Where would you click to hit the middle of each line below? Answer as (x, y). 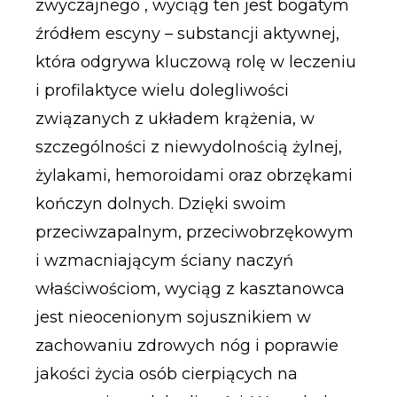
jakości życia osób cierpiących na (166, 374)
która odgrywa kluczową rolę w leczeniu (195, 62)
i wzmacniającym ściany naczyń (164, 260)
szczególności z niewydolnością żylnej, (188, 147)
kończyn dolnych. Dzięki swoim (160, 203)
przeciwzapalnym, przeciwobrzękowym (194, 232)
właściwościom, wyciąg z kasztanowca (190, 288)
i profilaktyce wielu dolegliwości (162, 90)
